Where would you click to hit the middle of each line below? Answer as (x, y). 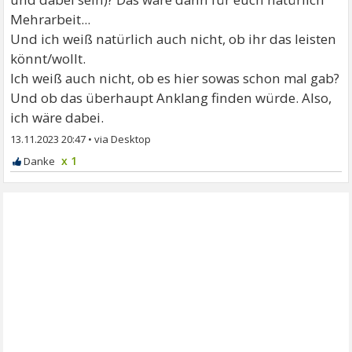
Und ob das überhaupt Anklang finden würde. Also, (171, 97)
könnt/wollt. (48, 58)
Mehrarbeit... (51, 19)
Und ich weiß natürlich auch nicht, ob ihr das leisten (174, 38)
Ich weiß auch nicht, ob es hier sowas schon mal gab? (175, 78)
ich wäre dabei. (57, 117)
